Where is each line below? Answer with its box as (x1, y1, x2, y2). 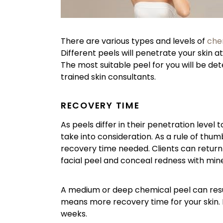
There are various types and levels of (61, 35, 207, 47)
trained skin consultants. (61, 71, 156, 83)
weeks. (61, 208, 87, 220)
